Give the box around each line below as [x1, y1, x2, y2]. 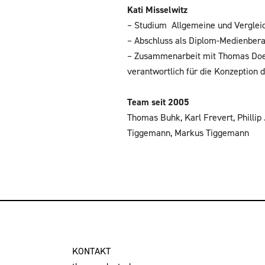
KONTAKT [72, 245, 111, 257]
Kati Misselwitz [127, 4, 188, 16]
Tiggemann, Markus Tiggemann [127, 127, 250, 139]
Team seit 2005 [127, 96, 190, 108]
